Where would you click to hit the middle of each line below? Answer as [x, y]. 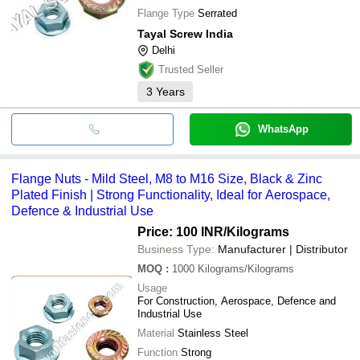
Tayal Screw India [185, 33]
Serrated [217, 13]
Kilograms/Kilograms [246, 268]
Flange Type [166, 13]
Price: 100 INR [180, 231]
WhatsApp [283, 129]
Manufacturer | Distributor [283, 249]
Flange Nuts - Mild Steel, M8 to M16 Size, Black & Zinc [167, 178]
